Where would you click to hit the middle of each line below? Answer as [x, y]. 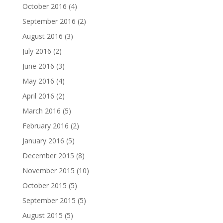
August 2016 [42, 36]
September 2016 [49, 21]
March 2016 [41, 111]
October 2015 [44, 185]
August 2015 [42, 215]
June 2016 [38, 66]
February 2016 [45, 126]
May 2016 [38, 81]
